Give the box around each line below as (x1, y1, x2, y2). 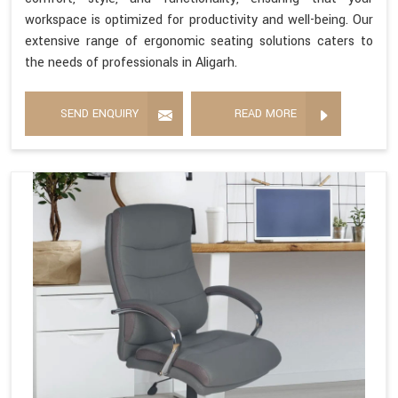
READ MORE (235, 105, 297, 122)
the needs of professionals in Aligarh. (25, 52, 237, 72)
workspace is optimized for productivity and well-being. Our (25, 10, 373, 29)
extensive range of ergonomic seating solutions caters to (25, 31, 373, 51)
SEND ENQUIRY (60, 105, 139, 122)
